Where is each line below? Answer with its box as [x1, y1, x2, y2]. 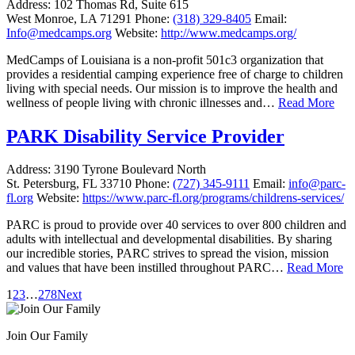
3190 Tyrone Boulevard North [51, 162, 206, 177]
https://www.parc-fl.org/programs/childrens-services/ [82, 191, 344, 205]
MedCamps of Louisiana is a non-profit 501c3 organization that [6, 52, 323, 67]
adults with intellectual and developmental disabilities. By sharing [6, 232, 332, 246]
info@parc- [288, 177, 345, 191]
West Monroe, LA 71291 [6, 11, 135, 25]
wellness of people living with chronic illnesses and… [6, 95, 278, 109]
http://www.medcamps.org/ [161, 25, 296, 40]
